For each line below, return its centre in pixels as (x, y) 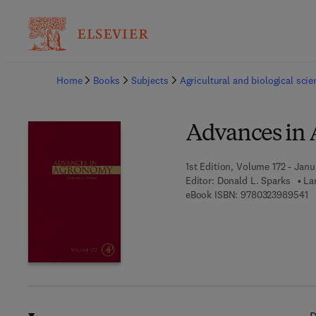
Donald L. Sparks (254, 181)
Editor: (200, 181)
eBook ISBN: (212, 195)
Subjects (150, 80)
